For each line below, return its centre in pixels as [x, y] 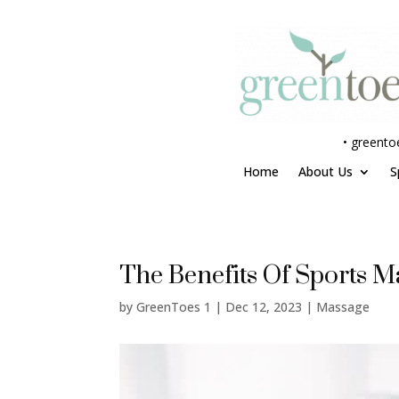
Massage [343, 307]
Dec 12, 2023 [264, 307]
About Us [325, 171]
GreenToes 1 [174, 307]
